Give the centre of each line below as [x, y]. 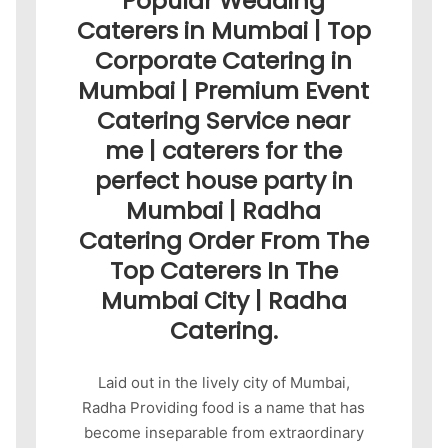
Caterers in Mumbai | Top [223, 30]
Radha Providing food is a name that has [224, 408]
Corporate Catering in [224, 60]
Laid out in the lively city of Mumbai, [223, 383]
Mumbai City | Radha [223, 300]
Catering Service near [224, 120]
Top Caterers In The [223, 270]
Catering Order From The [223, 240]
